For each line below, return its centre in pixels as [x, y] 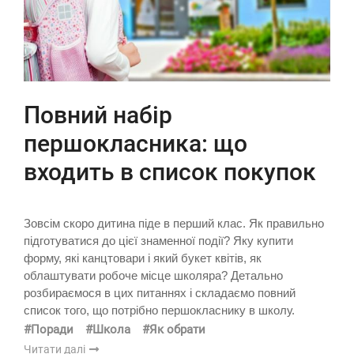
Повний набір [98, 115]
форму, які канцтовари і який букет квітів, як [143, 258]
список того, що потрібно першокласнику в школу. [159, 310]
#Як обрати [174, 329]
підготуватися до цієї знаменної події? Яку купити [158, 240]
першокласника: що [136, 143]
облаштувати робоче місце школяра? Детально [153, 275]
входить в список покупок [170, 171]
